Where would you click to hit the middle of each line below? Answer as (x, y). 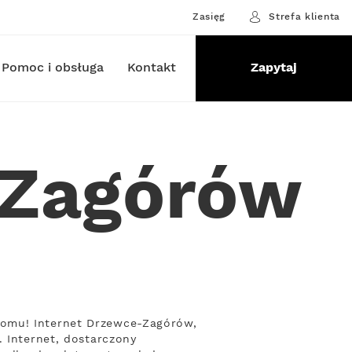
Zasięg (209, 16)
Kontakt (151, 68)
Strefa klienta (304, 16)
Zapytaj (273, 68)
